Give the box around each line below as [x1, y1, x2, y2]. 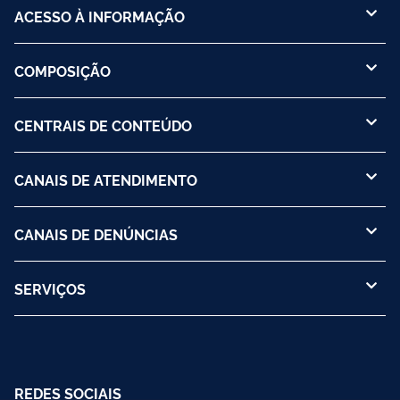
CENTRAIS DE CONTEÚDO [14, 114, 192, 135]
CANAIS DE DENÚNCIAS [14, 223, 178, 244]
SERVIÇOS [14, 278, 86, 298]
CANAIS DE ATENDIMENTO [14, 169, 197, 189]
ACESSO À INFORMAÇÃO [14, 5, 185, 26]
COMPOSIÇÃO [14, 60, 111, 80]
